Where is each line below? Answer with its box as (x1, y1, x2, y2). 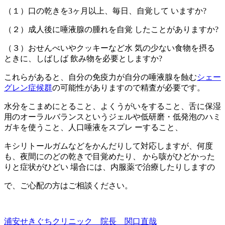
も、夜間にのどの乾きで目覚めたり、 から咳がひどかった (4, 152, 215, 161)
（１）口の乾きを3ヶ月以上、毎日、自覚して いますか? (4, 7, 206, 16)
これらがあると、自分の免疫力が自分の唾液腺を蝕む (4, 73, 197, 82)
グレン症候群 (4, 83, 52, 92)
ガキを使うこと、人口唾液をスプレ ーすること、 (4, 123, 183, 132)
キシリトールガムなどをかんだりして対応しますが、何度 (4, 142, 213, 151)
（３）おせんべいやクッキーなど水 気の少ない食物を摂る (4, 44, 215, 53)
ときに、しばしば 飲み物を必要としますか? (4, 54, 162, 63)
